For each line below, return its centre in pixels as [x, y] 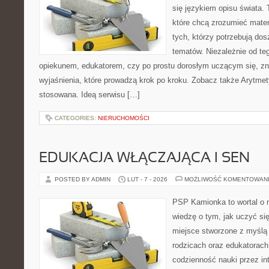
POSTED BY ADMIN [83, 179]
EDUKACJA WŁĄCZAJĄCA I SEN [144, 159]
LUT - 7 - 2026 [147, 179]
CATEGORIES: [76, 118]
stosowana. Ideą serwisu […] [89, 95]
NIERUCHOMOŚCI [124, 118]
